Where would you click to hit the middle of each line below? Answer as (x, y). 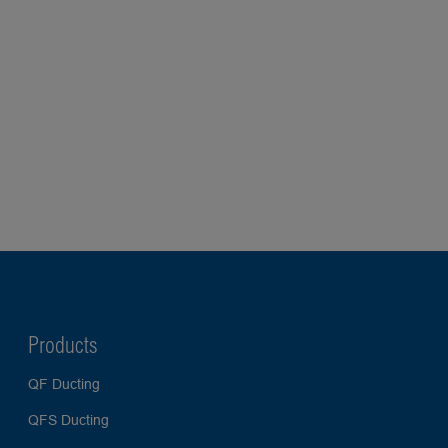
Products (63, 345)
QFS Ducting (68, 420)
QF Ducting (64, 384)
